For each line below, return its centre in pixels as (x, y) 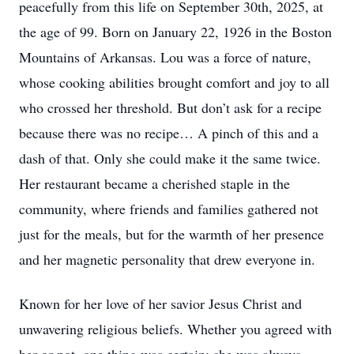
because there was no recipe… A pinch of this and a (169, 133)
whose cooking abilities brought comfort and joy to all (174, 82)
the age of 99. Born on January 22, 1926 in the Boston (175, 32)
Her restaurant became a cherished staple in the (154, 183)
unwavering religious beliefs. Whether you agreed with (175, 329)
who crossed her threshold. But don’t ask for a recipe (170, 107)
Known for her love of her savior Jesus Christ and (160, 303)
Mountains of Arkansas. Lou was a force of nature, (165, 57)
